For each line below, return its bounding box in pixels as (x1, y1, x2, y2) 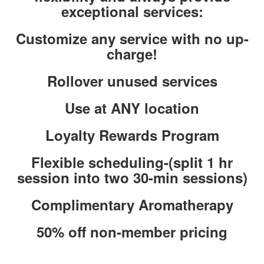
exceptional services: (61, 1, 203, 21)
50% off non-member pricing (37, 222, 227, 242)
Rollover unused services (47, 71, 217, 91)
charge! (107, 44, 157, 64)
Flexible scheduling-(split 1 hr (31, 152, 233, 172)
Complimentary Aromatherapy (31, 194, 233, 214)
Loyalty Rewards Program (45, 125, 219, 145)
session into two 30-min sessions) (16, 167, 247, 187)
